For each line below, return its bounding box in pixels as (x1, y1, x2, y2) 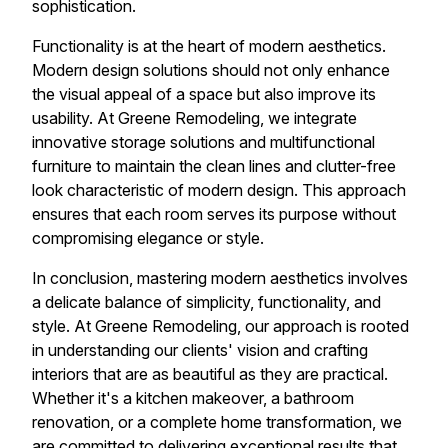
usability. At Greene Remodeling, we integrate (32, 107, 357, 128)
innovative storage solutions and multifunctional (32, 131, 375, 152)
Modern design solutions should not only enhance (32, 59, 390, 80)
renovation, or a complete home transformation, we (32, 411, 402, 432)
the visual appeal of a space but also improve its (32, 83, 376, 104)
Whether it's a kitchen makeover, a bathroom (32, 387, 354, 408)
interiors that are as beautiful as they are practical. (32, 363, 388, 384)
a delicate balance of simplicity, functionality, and (32, 291, 381, 312)
